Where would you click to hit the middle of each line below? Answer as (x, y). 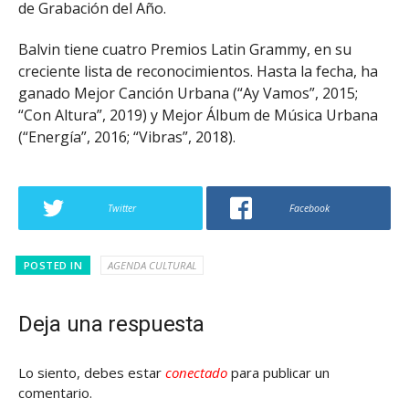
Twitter (121, 208)
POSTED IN (53, 265)
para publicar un (278, 372)
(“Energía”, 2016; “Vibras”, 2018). (127, 136)
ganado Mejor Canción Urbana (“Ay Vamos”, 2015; (188, 93)
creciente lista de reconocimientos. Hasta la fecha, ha (198, 71)
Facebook (309, 208)
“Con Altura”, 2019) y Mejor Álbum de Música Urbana (198, 115)
